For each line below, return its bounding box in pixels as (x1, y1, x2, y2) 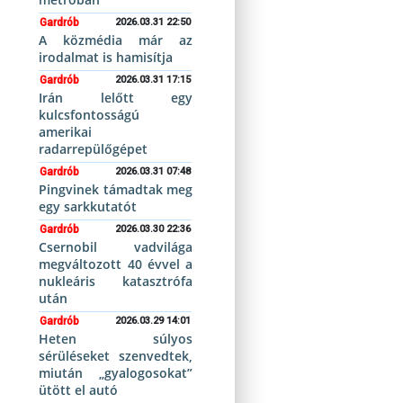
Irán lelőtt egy (39, 89, 193, 106)
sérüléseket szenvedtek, (39, 347, 193, 364)
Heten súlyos (39, 330, 193, 347)
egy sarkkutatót (39, 198, 138, 215)
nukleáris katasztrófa (39, 273, 193, 290)
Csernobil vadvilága (39, 238, 193, 255)
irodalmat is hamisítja (39, 49, 174, 66)
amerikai (39, 123, 93, 140)
